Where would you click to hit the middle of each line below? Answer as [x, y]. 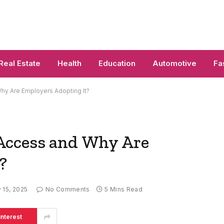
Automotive [174, 63]
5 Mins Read [124, 189]
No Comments [67, 189]
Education [117, 63]
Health [69, 63]
